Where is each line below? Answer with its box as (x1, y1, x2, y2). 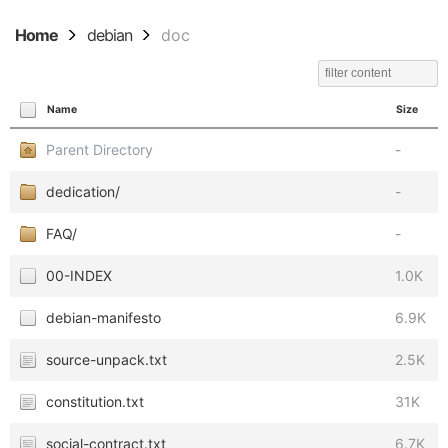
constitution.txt (46, 393, 144, 410)
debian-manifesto (46, 309, 161, 326)
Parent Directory (46, 141, 153, 158)
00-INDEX (46, 267, 112, 284)
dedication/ (46, 183, 120, 200)
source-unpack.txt (46, 351, 167, 368)
